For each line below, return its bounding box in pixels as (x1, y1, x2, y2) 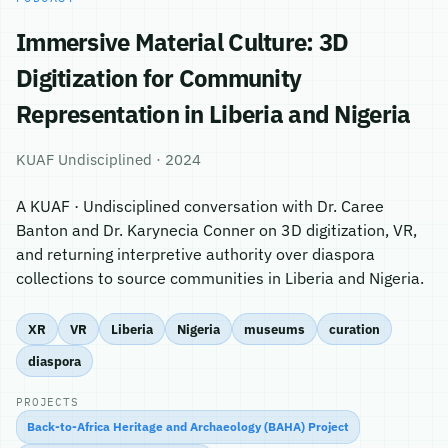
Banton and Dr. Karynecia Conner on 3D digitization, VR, (16, 220, 417, 240)
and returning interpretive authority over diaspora (16, 244, 375, 264)
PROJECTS (16, 395, 79, 409)
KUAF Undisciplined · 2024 (16, 150, 201, 169)
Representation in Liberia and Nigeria (16, 98, 411, 130)
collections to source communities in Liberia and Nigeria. (16, 268, 424, 288)
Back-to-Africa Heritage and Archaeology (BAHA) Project (27, 419, 349, 434)
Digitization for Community (16, 62, 302, 94)
